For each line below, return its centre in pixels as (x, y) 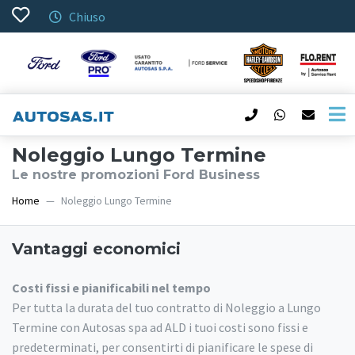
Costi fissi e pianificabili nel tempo (111, 288)
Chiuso (86, 17)
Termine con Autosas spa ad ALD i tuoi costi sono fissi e (160, 328)
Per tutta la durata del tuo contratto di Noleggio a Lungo (166, 308)
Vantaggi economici (96, 249)
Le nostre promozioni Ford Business (136, 175)
